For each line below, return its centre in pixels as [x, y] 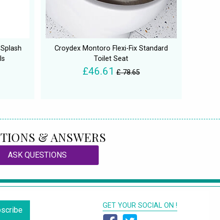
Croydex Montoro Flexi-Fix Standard [111, 49]
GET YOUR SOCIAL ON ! [140, 206]
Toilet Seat [111, 59]
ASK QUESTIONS [37, 155]
